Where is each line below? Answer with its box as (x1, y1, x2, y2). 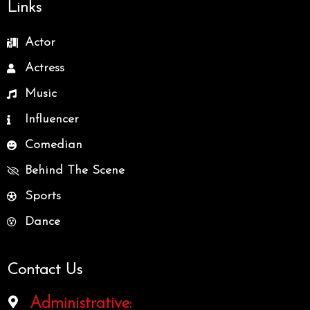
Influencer (24, 113, 79, 126)
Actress (24, 62, 64, 75)
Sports (24, 190, 61, 203)
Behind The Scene (24, 164, 125, 177)
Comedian (24, 138, 82, 152)
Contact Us (7, 262, 82, 278)
